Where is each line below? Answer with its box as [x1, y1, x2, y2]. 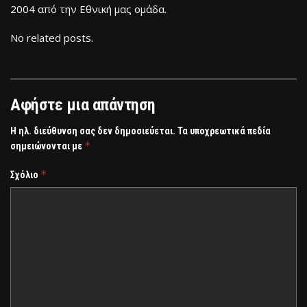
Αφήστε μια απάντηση [10, 95, 156, 115]
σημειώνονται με [10, 140, 84, 152]
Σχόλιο [10, 169, 40, 181]
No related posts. [10, 31, 93, 45]
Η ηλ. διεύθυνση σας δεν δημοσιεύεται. [10, 125, 175, 137]
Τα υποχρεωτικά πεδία [177, 125, 271, 137]
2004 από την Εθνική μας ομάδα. [10, 2, 167, 16]
